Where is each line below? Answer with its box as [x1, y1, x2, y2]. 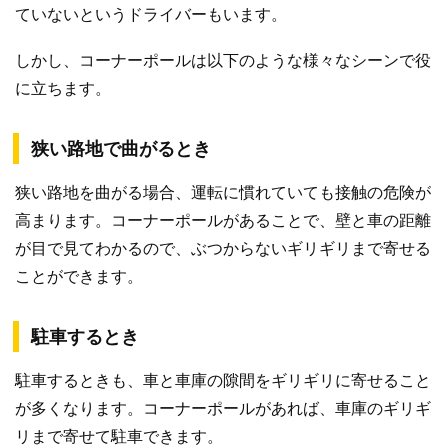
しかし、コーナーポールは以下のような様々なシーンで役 [15, 51, 431, 69]
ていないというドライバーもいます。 [15, 6, 287, 23]
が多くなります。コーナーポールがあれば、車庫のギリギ [15, 399, 431, 417]
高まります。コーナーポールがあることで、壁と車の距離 [15, 211, 431, 229]
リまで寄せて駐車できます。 [15, 427, 223, 445]
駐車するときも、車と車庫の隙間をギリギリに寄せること [15, 371, 431, 389]
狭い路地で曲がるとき [31, 138, 211, 159]
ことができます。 [15, 267, 143, 285]
